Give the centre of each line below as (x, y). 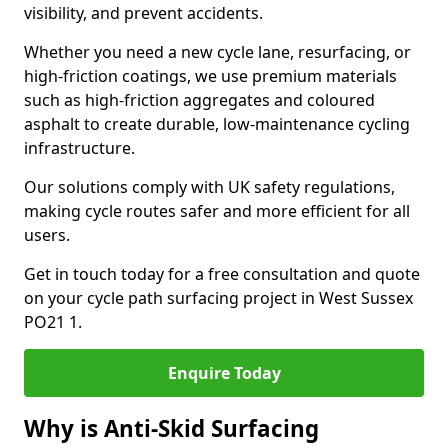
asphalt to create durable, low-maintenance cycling (217, 124)
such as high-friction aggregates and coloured (199, 100)
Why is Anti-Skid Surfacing (171, 428)
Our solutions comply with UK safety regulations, (209, 187)
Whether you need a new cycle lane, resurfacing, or (217, 52)
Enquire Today (224, 373)
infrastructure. (79, 148)
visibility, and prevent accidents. (143, 13)
